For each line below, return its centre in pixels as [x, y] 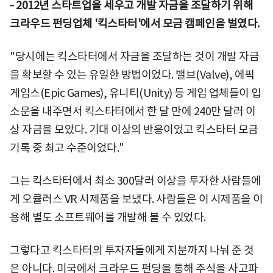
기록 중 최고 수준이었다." [67, 147]
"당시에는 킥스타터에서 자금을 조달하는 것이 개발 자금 [134, 56]
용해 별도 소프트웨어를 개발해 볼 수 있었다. [108, 217]
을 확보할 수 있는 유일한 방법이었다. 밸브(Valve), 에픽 [132, 74]
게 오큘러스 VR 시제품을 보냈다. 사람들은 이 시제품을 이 [136, 199]
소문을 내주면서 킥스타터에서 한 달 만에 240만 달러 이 [133, 111]
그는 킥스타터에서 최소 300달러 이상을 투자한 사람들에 [136, 180]
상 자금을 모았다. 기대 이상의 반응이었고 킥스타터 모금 [134, 129]
